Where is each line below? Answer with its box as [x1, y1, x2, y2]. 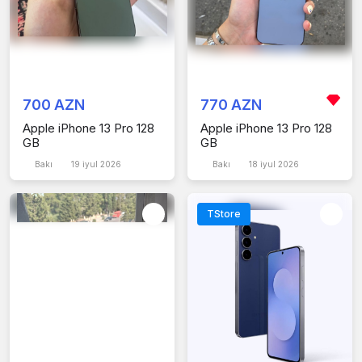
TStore [207, 207, 241, 220]
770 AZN [200, 95, 262, 113]
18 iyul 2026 [254, 158, 304, 169]
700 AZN [23, 95, 85, 113]
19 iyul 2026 [76, 158, 126, 169]
